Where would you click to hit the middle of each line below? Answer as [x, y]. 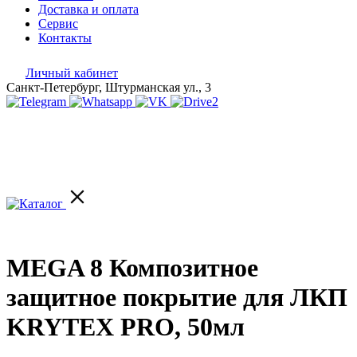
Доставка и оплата [88, 9]
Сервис [58, 24]
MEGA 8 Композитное [132, 268]
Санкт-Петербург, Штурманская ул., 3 [109, 87]
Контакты [65, 38]
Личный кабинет [72, 73]
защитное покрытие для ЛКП [177, 298]
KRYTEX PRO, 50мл [126, 327]
